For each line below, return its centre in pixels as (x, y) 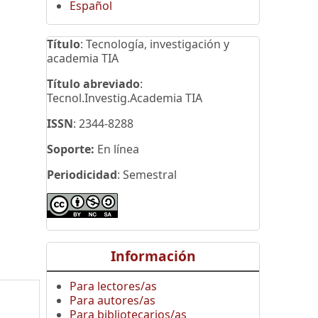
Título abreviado (94, 83)
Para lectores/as (114, 286)
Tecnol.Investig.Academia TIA (125, 98)
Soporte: (71, 149)
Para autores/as (113, 300)
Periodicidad (82, 174)
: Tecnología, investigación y (155, 44)
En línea (117, 149)
